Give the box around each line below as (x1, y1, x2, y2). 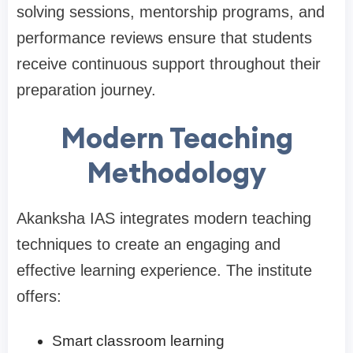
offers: (17, 288, 61, 306)
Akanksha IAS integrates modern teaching (17, 210, 311, 228)
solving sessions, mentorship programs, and (17, 3, 325, 21)
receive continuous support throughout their (17, 55, 321, 73)
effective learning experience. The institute (17, 262, 312, 280)
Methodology (87, 154, 266, 191)
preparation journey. (17, 81, 156, 99)
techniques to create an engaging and (17, 236, 281, 254)
